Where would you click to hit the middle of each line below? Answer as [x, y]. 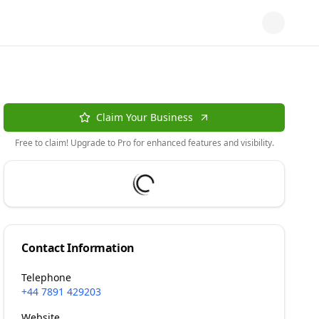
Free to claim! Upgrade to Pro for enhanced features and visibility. [144, 143]
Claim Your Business [144, 117]
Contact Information [78, 248]
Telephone [47, 277]
